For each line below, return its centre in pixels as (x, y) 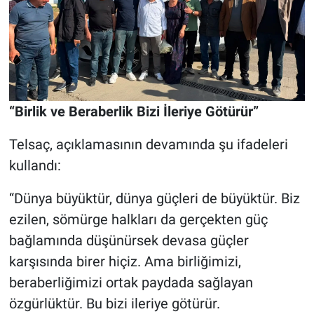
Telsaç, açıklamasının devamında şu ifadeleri (148, 145)
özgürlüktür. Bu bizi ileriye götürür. (114, 304)
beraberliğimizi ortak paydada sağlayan (131, 283)
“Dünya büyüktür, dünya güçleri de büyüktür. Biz (154, 199)
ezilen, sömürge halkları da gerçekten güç (138, 220)
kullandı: (35, 166)
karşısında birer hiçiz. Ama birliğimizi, (125, 262)
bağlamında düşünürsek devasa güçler (129, 241)
